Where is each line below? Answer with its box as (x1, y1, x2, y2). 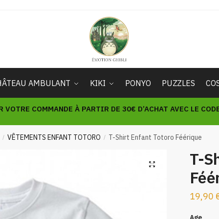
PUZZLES (161, 78, 196, 88)
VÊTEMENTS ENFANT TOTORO (7, 132, 101, 142)
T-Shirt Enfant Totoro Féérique (109, 132, 202, 142)
